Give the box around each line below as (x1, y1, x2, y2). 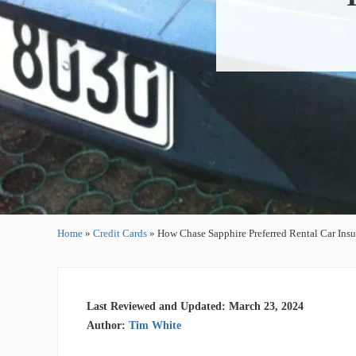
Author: (87, 319, 130, 332)
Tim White (129, 319, 182, 332)
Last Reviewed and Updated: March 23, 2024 (87, 299, 304, 312)
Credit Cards (93, 226, 147, 239)
